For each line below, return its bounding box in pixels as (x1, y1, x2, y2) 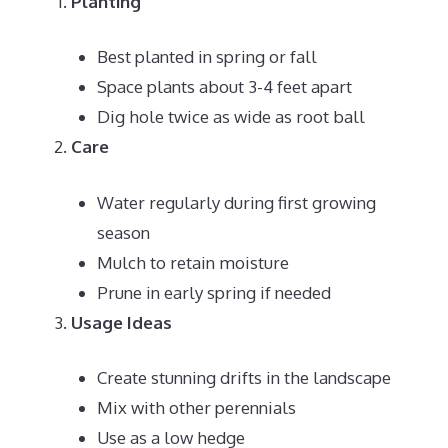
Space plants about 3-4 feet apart (96, 76, 352, 97)
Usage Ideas (71, 311, 172, 333)
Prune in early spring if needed (96, 281, 331, 303)
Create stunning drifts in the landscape (96, 367, 391, 388)
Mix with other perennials (96, 397, 296, 418)
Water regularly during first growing (96, 191, 376, 213)
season (96, 221, 150, 243)
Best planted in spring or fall (96, 46, 317, 67)
